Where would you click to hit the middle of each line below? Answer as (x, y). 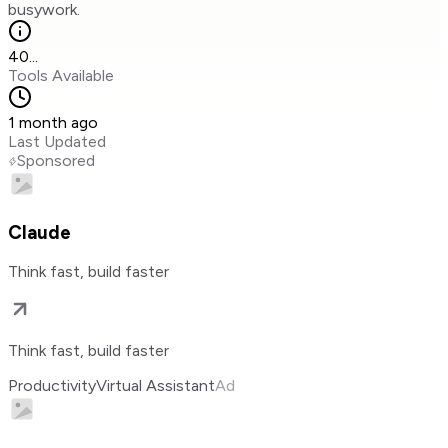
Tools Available (61, 75)
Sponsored (56, 160)
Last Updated (57, 141)
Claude (39, 232)
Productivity (52, 386)
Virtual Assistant (155, 386)
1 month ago (53, 122)
